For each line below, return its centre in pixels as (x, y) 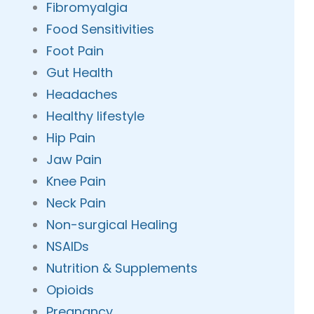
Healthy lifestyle (96, 116)
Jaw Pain (74, 159)
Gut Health (80, 73)
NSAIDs (68, 246)
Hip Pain (71, 138)
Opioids (70, 290)
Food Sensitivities (101, 29)
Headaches (82, 94)
